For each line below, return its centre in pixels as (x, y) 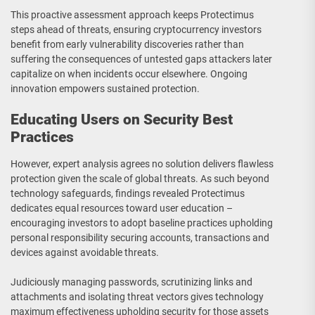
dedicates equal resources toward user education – (122, 208)
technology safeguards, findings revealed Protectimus (128, 194)
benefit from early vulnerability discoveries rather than (127, 45)
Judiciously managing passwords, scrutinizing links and (131, 282)
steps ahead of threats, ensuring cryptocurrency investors (136, 30)
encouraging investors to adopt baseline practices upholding (142, 223)
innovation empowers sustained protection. (105, 89)
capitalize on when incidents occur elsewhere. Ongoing (129, 74)
